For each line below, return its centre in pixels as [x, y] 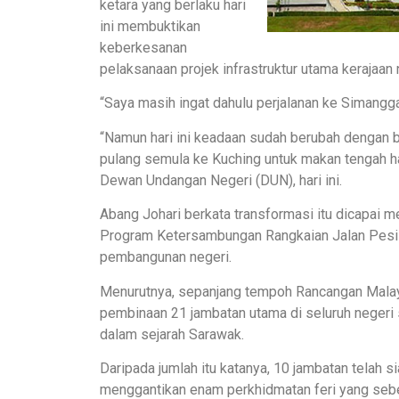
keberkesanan [143, 47]
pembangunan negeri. [166, 257]
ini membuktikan [150, 26]
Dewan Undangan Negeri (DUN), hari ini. [221, 180]
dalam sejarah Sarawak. [172, 334]
